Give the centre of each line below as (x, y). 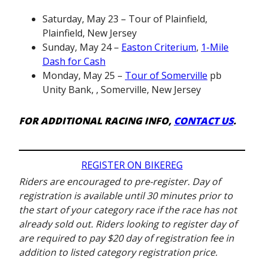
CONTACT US (204, 121)
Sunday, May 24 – (82, 47)
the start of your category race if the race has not (128, 210)
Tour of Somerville (166, 75)
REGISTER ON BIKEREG (132, 165)
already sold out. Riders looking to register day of (128, 224)
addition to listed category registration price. (118, 252)
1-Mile (215, 47)
